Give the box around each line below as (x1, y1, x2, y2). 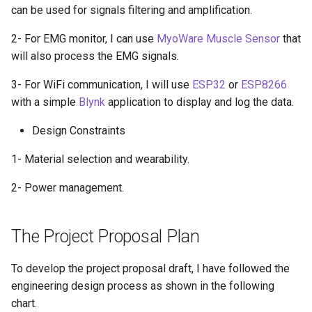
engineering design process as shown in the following (11, 279, 274, 292)
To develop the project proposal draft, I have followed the (11, 262, 290, 275)
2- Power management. (11, 181, 124, 194)
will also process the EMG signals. (11, 49, 179, 63)
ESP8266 (241, 78, 287, 91)
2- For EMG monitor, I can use (11, 32, 157, 45)
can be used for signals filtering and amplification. (11, 3, 252, 17)
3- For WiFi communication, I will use (11, 78, 192, 91)
